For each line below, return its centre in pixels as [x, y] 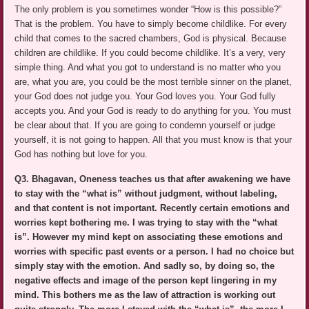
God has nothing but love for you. [81, 154]
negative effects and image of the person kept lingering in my [146, 281]
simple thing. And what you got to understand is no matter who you [148, 68]
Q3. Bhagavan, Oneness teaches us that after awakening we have [153, 179]
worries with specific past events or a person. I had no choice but [154, 252]
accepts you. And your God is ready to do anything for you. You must [153, 111]
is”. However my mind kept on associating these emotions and [149, 237]
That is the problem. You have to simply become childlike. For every [151, 24]
